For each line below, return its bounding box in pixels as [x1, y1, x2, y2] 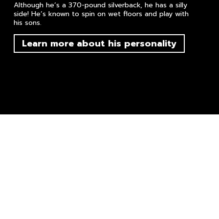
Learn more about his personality [22, 37, 176, 51]
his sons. [13, 18, 42, 28]
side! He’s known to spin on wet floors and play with [13, 9, 189, 20]
